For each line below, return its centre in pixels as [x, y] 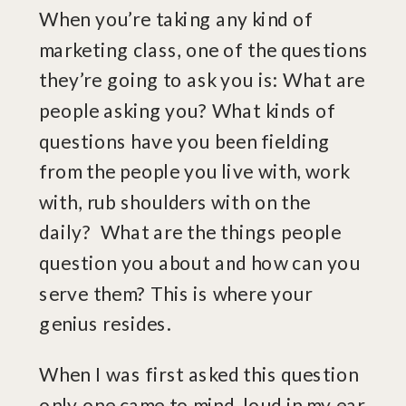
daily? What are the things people [190, 232]
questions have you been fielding [185, 140]
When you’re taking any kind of [176, 19]
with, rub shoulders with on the [175, 202]
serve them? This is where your [176, 293]
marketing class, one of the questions [203, 49]
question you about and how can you [200, 263]
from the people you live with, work [194, 171]
